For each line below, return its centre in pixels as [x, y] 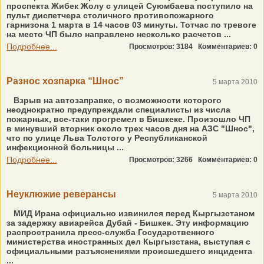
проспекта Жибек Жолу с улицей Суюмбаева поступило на [130, 6]
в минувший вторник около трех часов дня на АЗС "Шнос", [131, 128]
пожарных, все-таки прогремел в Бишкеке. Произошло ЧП [128, 119]
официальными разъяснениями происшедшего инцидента [129, 251]
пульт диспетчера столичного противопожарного [110, 15]
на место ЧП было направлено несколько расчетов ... [119, 34]
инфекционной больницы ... [65, 147]
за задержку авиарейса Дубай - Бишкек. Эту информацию [128, 223]
